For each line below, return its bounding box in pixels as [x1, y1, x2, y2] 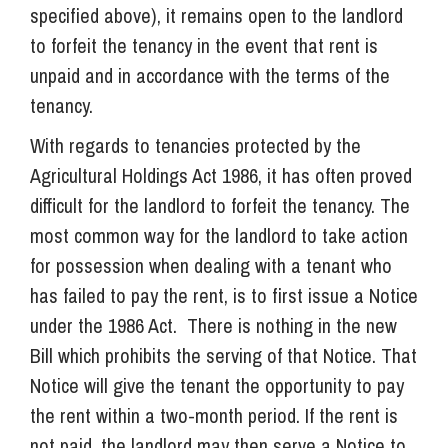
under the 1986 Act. [30, 311, 177, 339]
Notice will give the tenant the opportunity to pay [30, 371, 404, 399]
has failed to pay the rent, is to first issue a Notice [30, 281, 418, 309]
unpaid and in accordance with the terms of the [30, 61, 390, 89]
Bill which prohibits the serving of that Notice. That [30, 341, 417, 369]
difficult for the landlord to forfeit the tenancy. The [30, 191, 410, 219]
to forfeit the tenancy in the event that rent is [30, 31, 378, 59]
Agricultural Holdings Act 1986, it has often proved [30, 161, 412, 189]
